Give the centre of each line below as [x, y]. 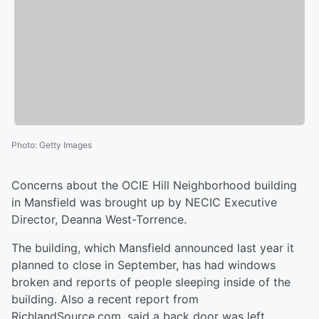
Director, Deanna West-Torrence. [99, 220]
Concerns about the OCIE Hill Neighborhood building [154, 185]
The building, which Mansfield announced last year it [153, 248]
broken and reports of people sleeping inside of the [151, 282]
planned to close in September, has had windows [143, 265]
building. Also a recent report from [105, 299]
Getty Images [66, 145]
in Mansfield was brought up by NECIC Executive [144, 203]
